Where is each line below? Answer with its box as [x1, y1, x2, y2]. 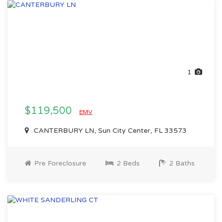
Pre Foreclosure [32, 159, 86, 167]
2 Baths [167, 159, 195, 167]
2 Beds [114, 159, 140, 167]
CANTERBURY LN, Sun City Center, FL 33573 [32, 126, 187, 135]
